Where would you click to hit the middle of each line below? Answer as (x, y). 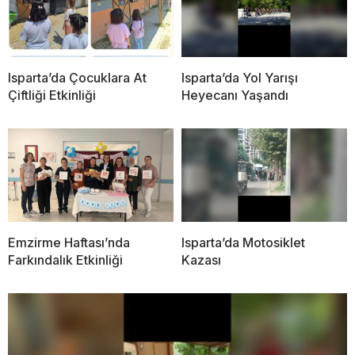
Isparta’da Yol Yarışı (240, 77)
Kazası (201, 260)
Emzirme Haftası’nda (69, 242)
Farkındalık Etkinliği (65, 260)
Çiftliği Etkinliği (52, 95)
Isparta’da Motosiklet (243, 242)
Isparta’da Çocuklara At (77, 77)
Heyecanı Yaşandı (235, 95)
